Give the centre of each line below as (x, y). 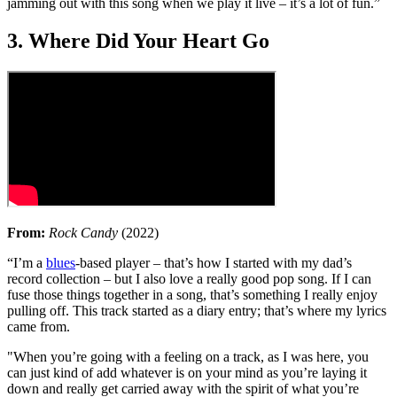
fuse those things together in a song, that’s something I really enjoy (192, 295)
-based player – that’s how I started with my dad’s (214, 263)
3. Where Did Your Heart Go (138, 41)
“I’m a (27, 263)
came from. (40, 327)
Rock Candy (83, 233)
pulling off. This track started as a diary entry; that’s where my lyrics (197, 311)
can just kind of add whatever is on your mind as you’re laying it (187, 373)
